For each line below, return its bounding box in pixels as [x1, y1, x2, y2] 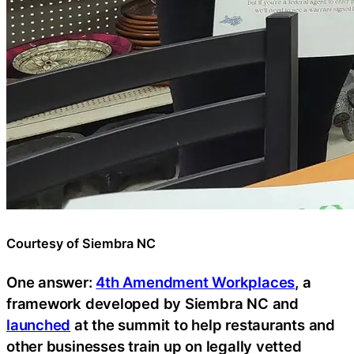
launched [6, 316, 71, 334]
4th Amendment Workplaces [96, 273, 296, 292]
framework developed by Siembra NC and [6, 295, 299, 313]
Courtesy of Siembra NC [6, 235, 156, 251]
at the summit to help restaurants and [70, 316, 335, 334]
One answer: [6, 273, 96, 292]
